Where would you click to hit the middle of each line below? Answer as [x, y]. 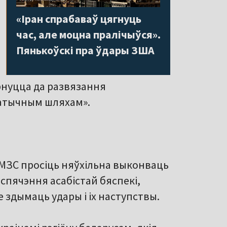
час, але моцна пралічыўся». [88, 34]
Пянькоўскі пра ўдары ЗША [85, 50]
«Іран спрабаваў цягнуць [79, 18]
